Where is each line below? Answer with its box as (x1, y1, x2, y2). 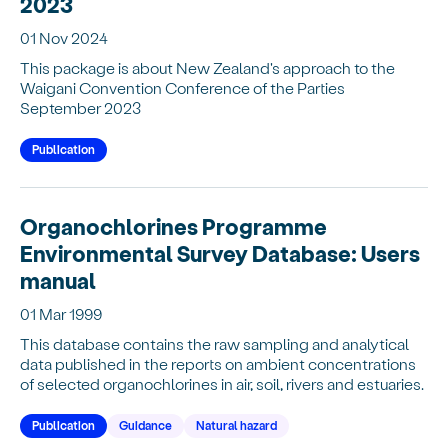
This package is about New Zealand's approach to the (20, 57, 395, 77)
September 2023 (20, 97, 141, 117)
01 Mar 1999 (20, 303, 102, 323)
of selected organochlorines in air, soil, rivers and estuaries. (20, 373, 424, 393)
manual (20, 266, 96, 293)
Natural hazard (196, 417, 277, 432)
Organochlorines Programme (20, 212, 327, 239)
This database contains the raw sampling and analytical (20, 333, 409, 353)
